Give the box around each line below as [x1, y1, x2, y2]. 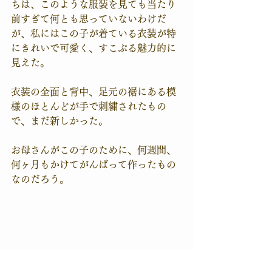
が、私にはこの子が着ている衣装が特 [11, 28, 176, 38]
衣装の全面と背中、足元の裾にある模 [11, 86, 176, 97]
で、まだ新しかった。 [11, 115, 108, 126]
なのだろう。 [11, 174, 69, 184]
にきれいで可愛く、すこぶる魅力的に [11, 42, 176, 53]
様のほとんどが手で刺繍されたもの [11, 101, 166, 111]
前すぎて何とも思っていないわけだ [11, 13, 166, 24]
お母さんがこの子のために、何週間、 [11, 144, 176, 155]
